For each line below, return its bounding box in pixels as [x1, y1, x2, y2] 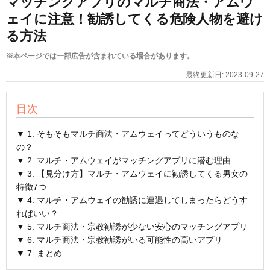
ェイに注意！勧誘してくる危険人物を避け [6, 11, 263, 27]
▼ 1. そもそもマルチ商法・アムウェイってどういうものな [16, 128, 239, 139]
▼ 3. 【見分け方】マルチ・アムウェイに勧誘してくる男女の [16, 168, 248, 178]
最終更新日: [186, 70, 225, 79]
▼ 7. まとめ [16, 248, 62, 258]
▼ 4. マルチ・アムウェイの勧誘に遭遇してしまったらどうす [16, 195, 248, 205]
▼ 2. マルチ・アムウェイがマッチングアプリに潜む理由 [16, 155, 231, 165]
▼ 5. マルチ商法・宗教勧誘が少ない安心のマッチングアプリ [16, 221, 248, 231]
